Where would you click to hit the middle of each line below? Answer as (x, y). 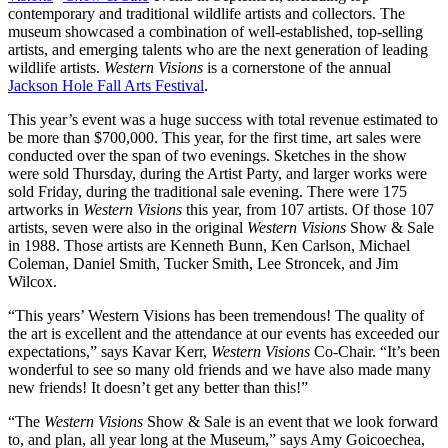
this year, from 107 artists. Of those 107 (310, 210)
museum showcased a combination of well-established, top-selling (215, 32)
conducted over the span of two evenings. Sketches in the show (207, 156)
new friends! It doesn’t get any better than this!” (158, 388)
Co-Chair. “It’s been (375, 352)
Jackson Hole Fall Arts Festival (106, 86)
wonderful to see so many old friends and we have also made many (219, 370)
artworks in (45, 210)
